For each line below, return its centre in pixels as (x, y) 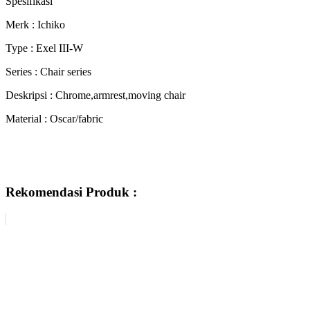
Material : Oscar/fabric (54, 118)
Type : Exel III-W (44, 48)
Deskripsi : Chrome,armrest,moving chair (95, 95)
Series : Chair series (48, 71)
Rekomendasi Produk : (71, 192)
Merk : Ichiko (35, 24)
